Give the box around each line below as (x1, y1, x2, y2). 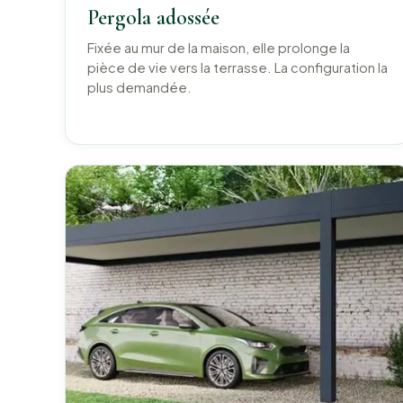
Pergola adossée (87, 4, 219, 31)
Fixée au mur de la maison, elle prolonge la (87, 40, 350, 57)
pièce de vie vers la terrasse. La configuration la (87, 59, 388, 76)
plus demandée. (87, 79, 192, 96)
